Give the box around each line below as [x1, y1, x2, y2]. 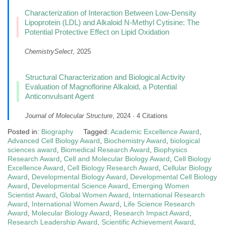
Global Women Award [60, 191, 129, 199]
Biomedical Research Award [61, 146, 150, 154]
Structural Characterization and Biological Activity [25, 73, 185, 81]
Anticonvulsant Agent [25, 92, 94, 100]
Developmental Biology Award [32, 173, 126, 181]
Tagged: [83, 128, 110, 136]
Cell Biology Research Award [67, 164, 159, 172]
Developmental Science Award [32, 182, 128, 190]
